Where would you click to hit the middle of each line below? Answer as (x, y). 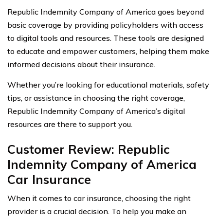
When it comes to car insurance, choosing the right (99, 198)
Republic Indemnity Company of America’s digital (96, 111)
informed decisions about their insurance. (81, 64)
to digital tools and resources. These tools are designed (106, 38)
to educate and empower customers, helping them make (108, 51)
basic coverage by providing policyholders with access (105, 25)
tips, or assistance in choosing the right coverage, (96, 98)
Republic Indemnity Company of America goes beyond (106, 11)
